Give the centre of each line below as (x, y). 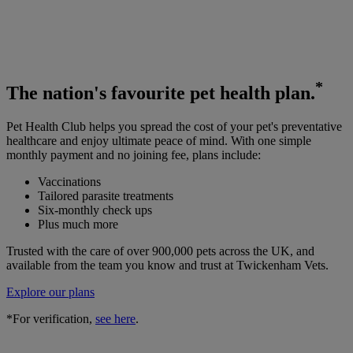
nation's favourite (114, 93)
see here (115, 318)
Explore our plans (50, 292)
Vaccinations (69, 181)
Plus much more (78, 224)
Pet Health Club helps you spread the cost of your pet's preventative (174, 126)
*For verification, (51, 318)
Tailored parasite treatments (106, 195)
